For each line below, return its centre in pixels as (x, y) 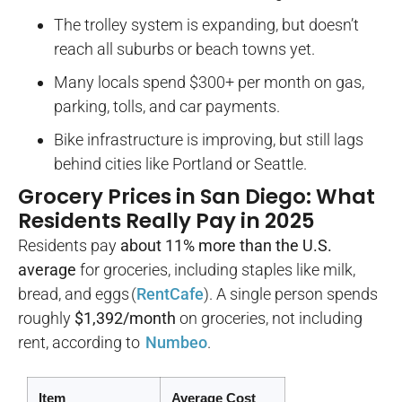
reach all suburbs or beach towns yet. (184, 49)
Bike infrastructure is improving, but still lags (209, 140)
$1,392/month (125, 319)
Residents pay (69, 246)
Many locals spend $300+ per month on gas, (209, 83)
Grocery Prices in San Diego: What (197, 197)
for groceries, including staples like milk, (216, 270)
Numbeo (175, 343)
